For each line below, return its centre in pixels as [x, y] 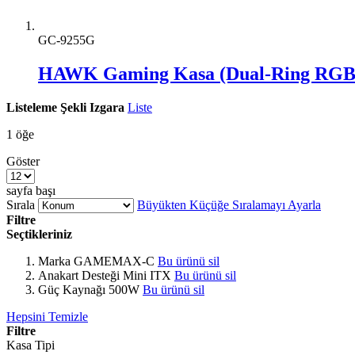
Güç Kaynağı [72, 289]
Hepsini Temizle [47, 316]
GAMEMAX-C [114, 261]
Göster [23, 161]
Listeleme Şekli [46, 107]
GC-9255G [67, 40]
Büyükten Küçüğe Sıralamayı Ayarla [229, 204]
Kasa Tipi [31, 345]
